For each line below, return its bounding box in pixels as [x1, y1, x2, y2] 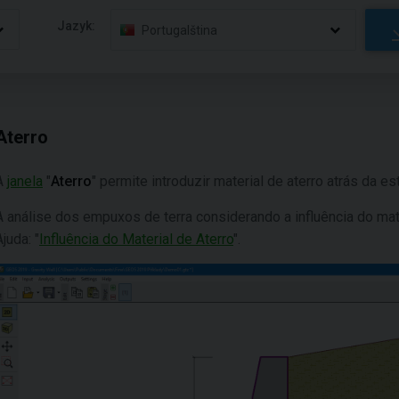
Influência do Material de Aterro [39, 231, 233, 248]
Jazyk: [57, 18, 96, 33]
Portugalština [142, 22, 218, 37]
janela [7, 173, 43, 190]
